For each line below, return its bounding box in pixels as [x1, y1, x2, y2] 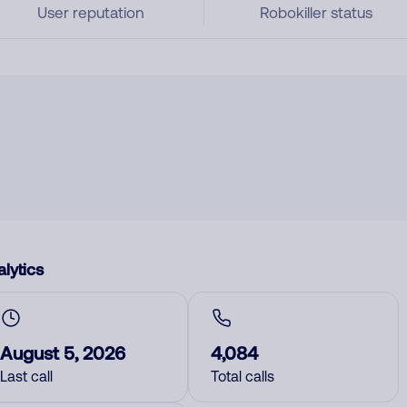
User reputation [36, 4, 144, 22]
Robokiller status [260, 4, 373, 22]
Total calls [211, 368, 274, 384]
